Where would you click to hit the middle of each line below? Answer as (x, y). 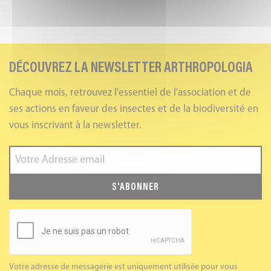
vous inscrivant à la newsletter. (75, 126)
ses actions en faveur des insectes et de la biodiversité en (134, 109)
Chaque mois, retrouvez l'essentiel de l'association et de (130, 93)
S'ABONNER (135, 187)
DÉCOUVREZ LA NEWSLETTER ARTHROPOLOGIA (131, 69)
